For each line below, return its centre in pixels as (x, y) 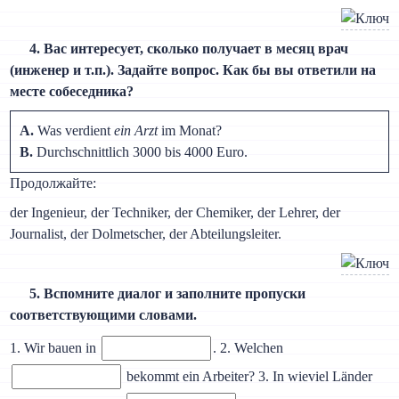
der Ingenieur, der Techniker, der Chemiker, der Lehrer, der (175, 213)
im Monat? (190, 131)
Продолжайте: (53, 183)
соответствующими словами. (104, 315)
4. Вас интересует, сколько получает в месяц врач (188, 49)
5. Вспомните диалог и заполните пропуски (167, 294)
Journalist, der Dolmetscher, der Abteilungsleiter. (146, 234)
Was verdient (74, 131)
